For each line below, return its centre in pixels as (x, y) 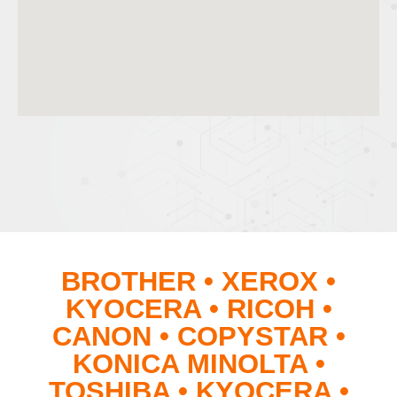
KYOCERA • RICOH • (198, 308)
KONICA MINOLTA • (198, 363)
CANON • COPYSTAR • (198, 336)
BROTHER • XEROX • (198, 281)
